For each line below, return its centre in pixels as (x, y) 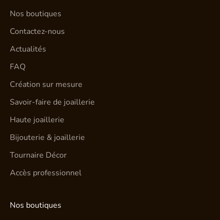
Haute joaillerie (37, 120)
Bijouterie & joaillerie (47, 138)
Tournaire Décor (38, 155)
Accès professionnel (46, 173)
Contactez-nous (37, 32)
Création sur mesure (46, 85)
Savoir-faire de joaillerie (52, 102)
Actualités (28, 49)
